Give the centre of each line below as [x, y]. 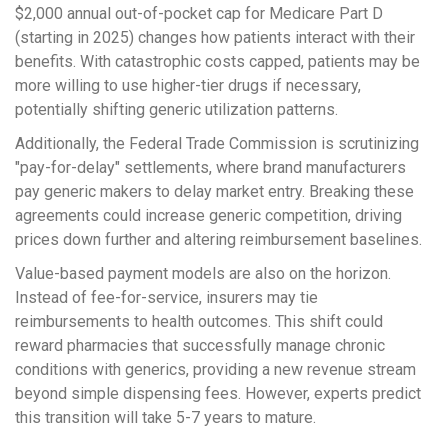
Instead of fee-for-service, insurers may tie [166, 298]
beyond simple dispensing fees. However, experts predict [218, 394]
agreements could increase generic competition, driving [208, 216]
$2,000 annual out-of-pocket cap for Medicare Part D [199, 14]
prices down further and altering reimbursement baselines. [218, 240]
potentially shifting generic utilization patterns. [176, 110]
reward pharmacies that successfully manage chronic [200, 346]
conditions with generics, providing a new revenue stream [215, 370]
